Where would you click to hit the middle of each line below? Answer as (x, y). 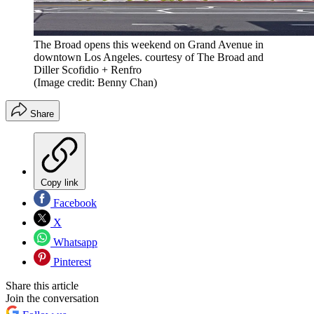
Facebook (74, 203)
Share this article (42, 286)
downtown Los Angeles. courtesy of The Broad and (149, 57)
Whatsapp (74, 243)
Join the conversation (52, 299)
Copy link (60, 183)
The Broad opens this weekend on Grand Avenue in (149, 45)
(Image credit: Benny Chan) (95, 83)
